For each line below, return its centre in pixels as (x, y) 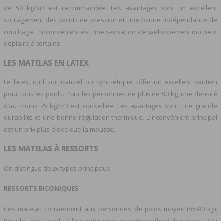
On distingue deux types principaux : (58, 168)
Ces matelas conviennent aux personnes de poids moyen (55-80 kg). (110, 209)
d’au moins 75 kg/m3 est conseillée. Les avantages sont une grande (110, 106)
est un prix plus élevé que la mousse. (60, 129)
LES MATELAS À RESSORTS (51, 149)
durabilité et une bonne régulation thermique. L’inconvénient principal (110, 118)
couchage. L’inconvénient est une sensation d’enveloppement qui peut (110, 31)
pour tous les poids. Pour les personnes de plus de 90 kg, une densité (110, 94)
